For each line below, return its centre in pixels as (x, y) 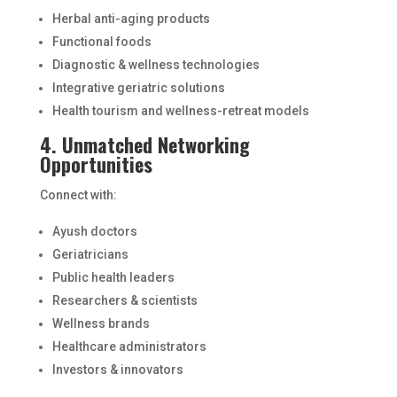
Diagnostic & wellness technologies (156, 65)
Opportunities (96, 164)
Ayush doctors (94, 231)
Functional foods (101, 42)
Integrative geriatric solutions (138, 88)
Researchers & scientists (125, 300)
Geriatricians (90, 254)
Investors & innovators (117, 370)
